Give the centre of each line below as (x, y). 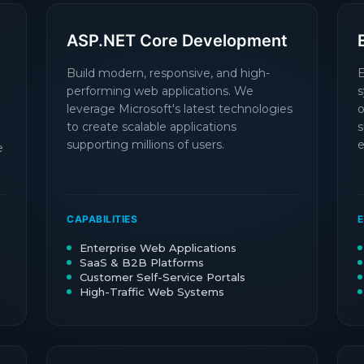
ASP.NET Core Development (177, 41)
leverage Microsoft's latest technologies (180, 109)
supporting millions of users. (145, 145)
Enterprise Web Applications (158, 248)
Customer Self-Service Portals (162, 277)
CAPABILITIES (102, 219)
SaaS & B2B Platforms (142, 262)
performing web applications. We (160, 91)
